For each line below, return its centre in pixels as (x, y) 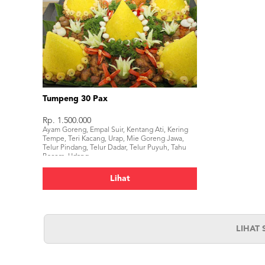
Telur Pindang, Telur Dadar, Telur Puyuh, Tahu (114, 148)
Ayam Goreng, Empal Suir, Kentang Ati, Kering (115, 130)
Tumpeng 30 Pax (75, 99)
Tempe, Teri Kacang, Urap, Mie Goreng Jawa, (113, 139)
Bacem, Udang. (67, 157)
